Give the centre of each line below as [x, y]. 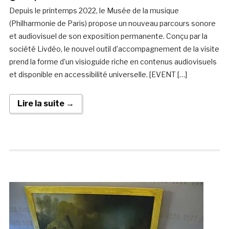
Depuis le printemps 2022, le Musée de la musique [94, 11]
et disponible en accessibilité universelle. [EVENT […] [98, 75]
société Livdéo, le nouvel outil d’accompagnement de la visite [114, 49]
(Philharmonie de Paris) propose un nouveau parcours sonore [112, 24]
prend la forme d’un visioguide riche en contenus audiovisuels [113, 62]
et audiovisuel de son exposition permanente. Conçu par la [108, 36]
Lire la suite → [45, 104]
